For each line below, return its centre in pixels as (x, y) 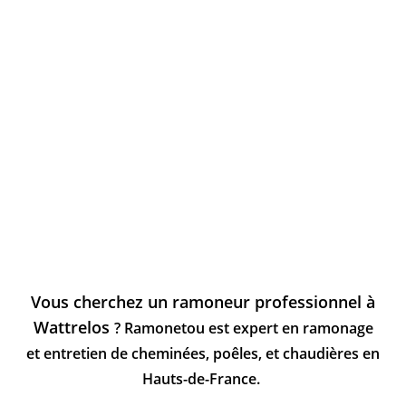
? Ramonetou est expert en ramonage (243, 328)
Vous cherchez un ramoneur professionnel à (203, 301)
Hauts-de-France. (201, 378)
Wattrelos (73, 327)
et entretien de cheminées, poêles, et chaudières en (203, 353)
